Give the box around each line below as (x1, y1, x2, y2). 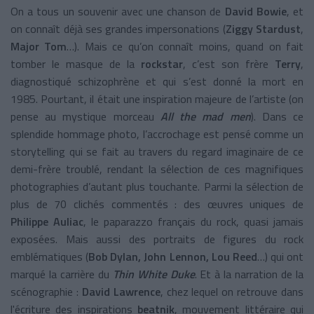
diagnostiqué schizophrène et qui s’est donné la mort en (11, 72, 303, 90)
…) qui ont (257, 247, 303, 265)
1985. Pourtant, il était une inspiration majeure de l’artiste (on (11, 90, 303, 107)
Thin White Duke (112, 265, 195, 282)
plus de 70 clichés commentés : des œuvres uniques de (11, 195, 303, 212)
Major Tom (11, 37, 67, 55)
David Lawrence (78, 282, 161, 300)
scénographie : (11, 282, 78, 300)
